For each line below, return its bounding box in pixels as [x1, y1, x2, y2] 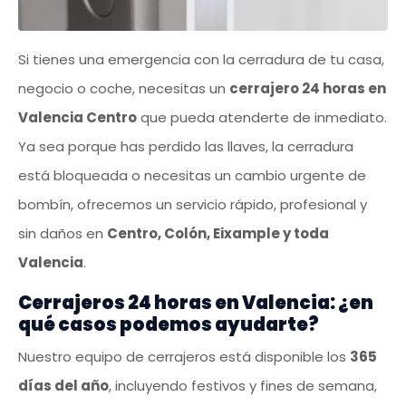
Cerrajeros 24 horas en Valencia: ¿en [18, 290, 373, 316]
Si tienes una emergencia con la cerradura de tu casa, [18, 50, 384, 70]
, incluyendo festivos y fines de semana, [109, 376, 377, 396]
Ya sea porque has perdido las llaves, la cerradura [18, 137, 353, 157]
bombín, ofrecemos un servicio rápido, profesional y [18, 195, 367, 215]
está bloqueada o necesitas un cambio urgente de [18, 166, 366, 186]
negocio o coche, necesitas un [18, 79, 229, 99]
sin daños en [18, 224, 107, 244]
